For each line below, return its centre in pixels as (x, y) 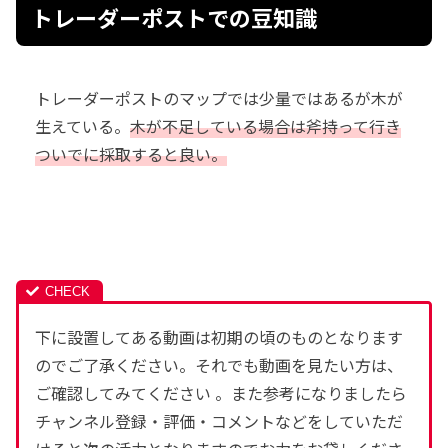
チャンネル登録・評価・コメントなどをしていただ (219, 420)
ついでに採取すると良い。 (131, 153)
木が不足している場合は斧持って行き (265, 125)
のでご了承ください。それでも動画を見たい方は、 (219, 364)
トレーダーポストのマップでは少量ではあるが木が (219, 97)
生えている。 (82, 125)
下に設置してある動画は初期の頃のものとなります (219, 336)
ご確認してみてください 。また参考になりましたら (221, 392)
